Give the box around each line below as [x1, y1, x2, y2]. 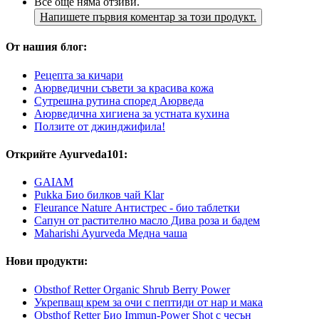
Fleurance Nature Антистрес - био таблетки [34, 202, 240, 214]
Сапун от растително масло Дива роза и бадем [34, 214, 260, 227]
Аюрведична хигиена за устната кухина [34, 107, 229, 120]
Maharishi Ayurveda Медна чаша [34, 227, 187, 240]
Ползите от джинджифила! [34, 120, 165, 132]
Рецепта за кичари [34, 68, 123, 81]
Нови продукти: [6, 255, 88, 268]
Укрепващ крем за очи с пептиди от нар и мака [34, 296, 263, 308]
